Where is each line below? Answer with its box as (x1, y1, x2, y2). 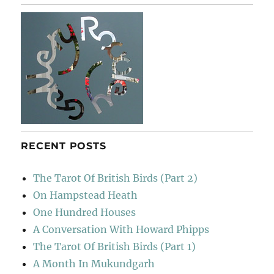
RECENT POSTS (21, 139, 106, 152)
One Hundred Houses (33, 206, 136, 218)
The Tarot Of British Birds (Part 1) (33, 240, 196, 253)
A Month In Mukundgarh (33, 257, 155, 270)
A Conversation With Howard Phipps (33, 223, 210, 235)
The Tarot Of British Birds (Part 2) (33, 171, 198, 184)
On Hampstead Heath (33, 188, 138, 201)
